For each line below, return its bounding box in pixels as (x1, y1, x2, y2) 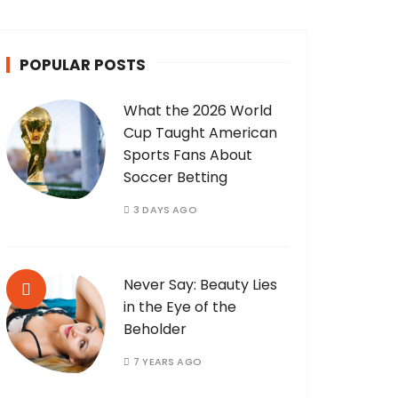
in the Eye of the (123, 297, 236, 318)
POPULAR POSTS (20, 54, 146, 76)
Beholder (123, 319, 187, 340)
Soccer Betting (123, 167, 227, 188)
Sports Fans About (123, 145, 252, 166)
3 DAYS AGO (133, 203, 197, 218)
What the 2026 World (123, 100, 272, 122)
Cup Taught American (123, 123, 277, 144)
